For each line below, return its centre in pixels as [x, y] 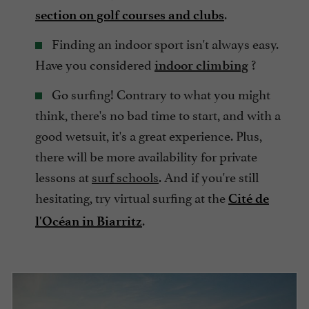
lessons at [63, 176]
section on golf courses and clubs [130, 14]
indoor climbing [201, 65]
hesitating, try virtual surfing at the [132, 196]
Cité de [249, 198]
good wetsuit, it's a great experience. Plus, [149, 134]
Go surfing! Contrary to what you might [160, 93]
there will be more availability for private [146, 155]
